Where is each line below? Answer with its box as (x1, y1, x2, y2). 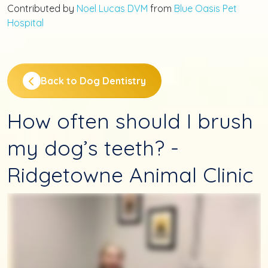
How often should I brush (7, 107, 253, 134)
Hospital (7, 16, 44, 29)
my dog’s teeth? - (7, 134, 179, 161)
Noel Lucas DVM (77, 2, 148, 14)
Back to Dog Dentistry (41, 74, 146, 87)
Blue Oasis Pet (174, 2, 237, 14)
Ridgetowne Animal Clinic (7, 161, 253, 188)
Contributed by (7, 2, 77, 14)
